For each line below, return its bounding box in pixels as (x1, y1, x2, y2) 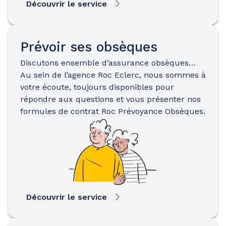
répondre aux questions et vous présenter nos (20, 94, 201, 104)
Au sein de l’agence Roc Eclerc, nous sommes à (20, 70, 206, 80)
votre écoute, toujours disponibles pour (20, 82, 174, 92)
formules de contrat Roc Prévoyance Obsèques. (20, 106, 205, 116)
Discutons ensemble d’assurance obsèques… (20, 58, 196, 68)
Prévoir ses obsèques (20, 38, 157, 55)
